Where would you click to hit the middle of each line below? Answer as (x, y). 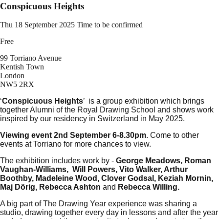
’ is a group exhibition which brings (144, 101)
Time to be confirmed (110, 25)
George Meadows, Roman (163, 161)
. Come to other (173, 135)
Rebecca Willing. (148, 187)
